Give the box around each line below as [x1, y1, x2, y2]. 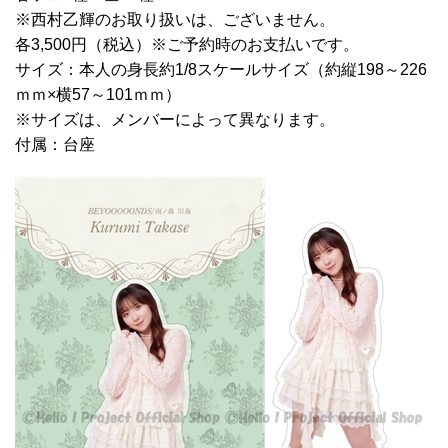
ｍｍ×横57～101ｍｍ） [15, 86, 181, 104]
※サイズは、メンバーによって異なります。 [15, 111, 335, 129]
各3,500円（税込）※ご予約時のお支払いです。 [15, 36, 359, 54]
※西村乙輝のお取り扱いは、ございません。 [15, 11, 335, 29]
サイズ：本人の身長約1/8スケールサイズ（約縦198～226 [15, 61, 427, 79]
